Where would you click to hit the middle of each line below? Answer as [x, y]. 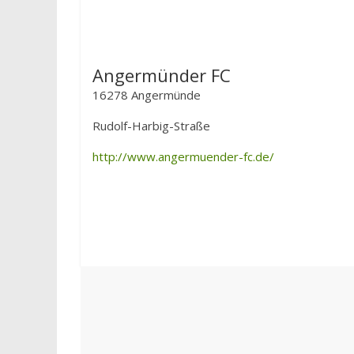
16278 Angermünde [147, 95]
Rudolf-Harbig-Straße [151, 126]
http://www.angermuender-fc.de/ [183, 156]
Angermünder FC [162, 75]
